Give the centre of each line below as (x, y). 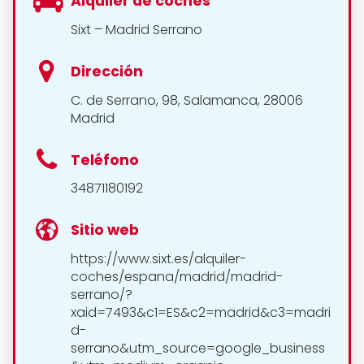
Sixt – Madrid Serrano (136, 29)
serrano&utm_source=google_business (198, 349)
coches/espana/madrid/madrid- (177, 277)
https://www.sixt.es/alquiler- (158, 259)
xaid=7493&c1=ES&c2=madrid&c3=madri (201, 313)
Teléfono (105, 160)
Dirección (107, 71)
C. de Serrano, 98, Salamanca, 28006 (187, 100)
